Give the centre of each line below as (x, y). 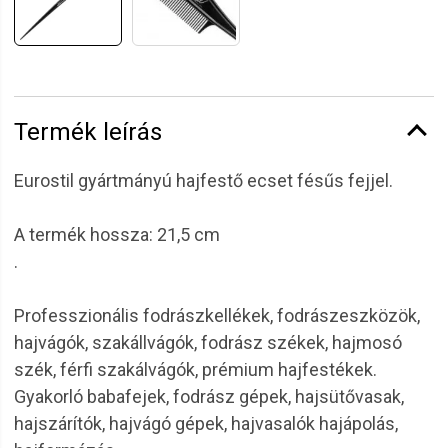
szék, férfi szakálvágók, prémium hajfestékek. (195, 369)
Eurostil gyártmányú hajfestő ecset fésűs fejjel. (203, 180)
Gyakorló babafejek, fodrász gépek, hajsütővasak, (209, 396)
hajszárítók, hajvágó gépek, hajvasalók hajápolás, (206, 423)
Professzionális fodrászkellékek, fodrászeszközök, (217, 315)
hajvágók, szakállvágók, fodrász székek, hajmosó (208, 342)
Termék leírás (88, 132)
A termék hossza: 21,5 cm (117, 234)
